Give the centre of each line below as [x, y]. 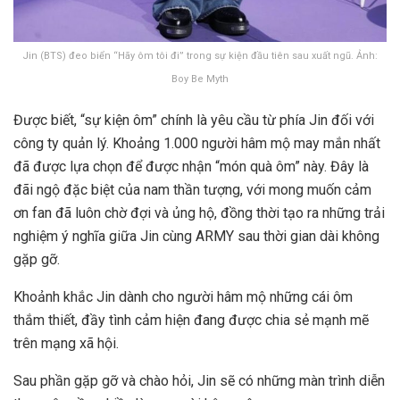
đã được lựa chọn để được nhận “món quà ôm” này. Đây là [191, 166]
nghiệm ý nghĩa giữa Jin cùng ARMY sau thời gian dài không [196, 236]
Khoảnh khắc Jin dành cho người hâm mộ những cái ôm [183, 296]
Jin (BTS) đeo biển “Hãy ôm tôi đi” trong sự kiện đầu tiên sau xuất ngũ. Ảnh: [200, 55]
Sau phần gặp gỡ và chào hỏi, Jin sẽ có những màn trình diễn [199, 380]
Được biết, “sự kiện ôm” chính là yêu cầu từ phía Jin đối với [194, 120]
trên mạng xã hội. [66, 343]
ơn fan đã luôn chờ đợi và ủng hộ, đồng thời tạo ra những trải [199, 212]
